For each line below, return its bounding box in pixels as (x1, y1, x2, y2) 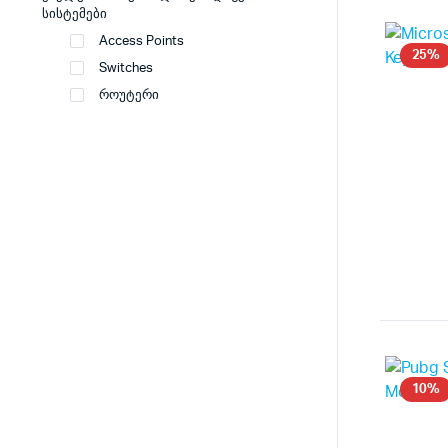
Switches (99, 62, 153, 75)
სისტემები (42, 8, 107, 21)
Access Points (99, 35, 184, 48)
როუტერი (99, 89, 159, 102)
